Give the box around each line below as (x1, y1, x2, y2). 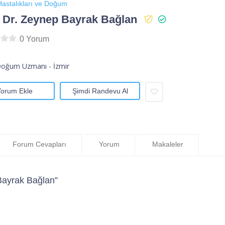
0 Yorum (19, 35, 49, 44)
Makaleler (152, 140, 183, 148)
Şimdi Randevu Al (72, 87, 128, 95)
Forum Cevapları (13, 140, 66, 148)
